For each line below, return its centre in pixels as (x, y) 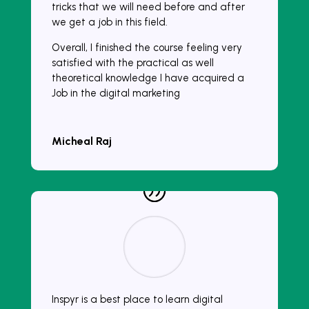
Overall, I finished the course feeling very (147, 48)
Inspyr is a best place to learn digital (137, 300)
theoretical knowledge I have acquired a (148, 78)
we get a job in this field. (109, 22)
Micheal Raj (81, 141)
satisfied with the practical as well (132, 63)
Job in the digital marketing (116, 93)
